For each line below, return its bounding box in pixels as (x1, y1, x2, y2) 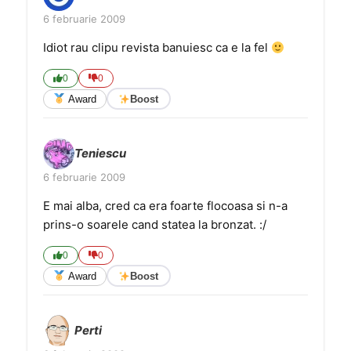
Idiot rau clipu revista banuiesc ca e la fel (43, 40, 271, 55)
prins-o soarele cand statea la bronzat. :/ (43, 217, 266, 232)
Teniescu (74, 146, 126, 161)
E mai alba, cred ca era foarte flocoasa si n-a (43, 198, 288, 213)
